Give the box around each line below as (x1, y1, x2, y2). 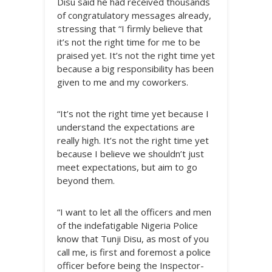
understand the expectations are (57, 121, 195, 133)
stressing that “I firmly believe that (57, 22, 203, 35)
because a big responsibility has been (57, 63, 214, 75)
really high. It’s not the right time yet (57, 134, 209, 146)
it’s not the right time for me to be (57, 36, 200, 48)
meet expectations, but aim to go (57, 161, 197, 173)
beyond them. (57, 174, 115, 186)
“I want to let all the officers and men (57, 206, 211, 218)
